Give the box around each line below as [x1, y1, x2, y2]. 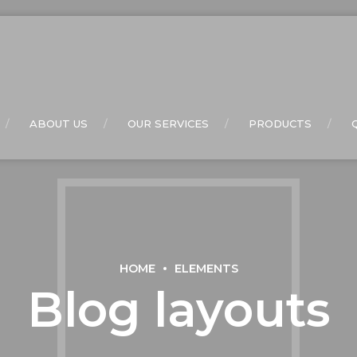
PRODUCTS [249, 117, 312, 130]
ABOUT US [29, 117, 88, 130]
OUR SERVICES [127, 117, 209, 130]
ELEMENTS [174, 261, 238, 276]
